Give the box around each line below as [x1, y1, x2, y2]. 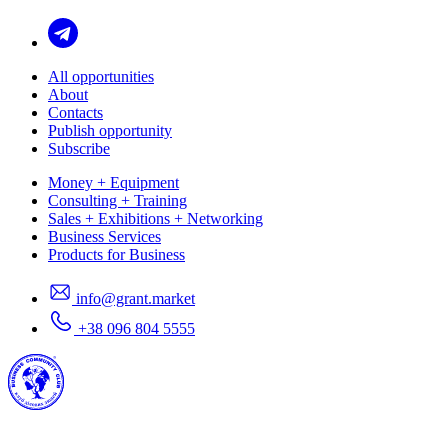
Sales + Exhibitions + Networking [48, 209, 263, 227]
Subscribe [48, 139, 110, 157]
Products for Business [48, 245, 185, 263]
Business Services [48, 227, 161, 245]
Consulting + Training [48, 191, 187, 209]
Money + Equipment [48, 173, 179, 191]
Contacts [48, 103, 103, 121]
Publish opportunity [48, 121, 172, 139]
